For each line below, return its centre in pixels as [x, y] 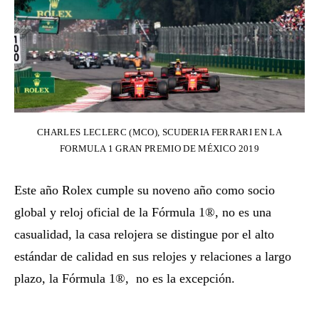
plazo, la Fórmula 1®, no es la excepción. [125, 279]
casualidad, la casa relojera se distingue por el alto [144, 235]
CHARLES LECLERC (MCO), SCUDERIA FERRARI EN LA [159, 132]
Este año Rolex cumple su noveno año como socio [145, 190]
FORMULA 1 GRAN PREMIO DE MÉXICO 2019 [159, 149]
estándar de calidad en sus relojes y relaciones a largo [153, 257]
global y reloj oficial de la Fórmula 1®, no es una [143, 213]
